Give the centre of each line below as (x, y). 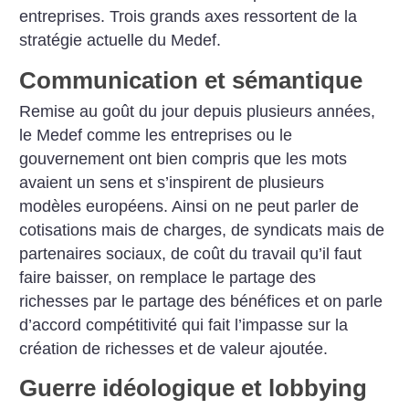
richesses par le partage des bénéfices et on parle (201, 301)
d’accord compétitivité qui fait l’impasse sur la (184, 325)
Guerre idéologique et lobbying (194, 388)
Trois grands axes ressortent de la (231, 17)
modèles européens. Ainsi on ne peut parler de (189, 206)
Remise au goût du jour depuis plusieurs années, (198, 111)
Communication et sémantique (191, 80)
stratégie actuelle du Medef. (121, 41)
